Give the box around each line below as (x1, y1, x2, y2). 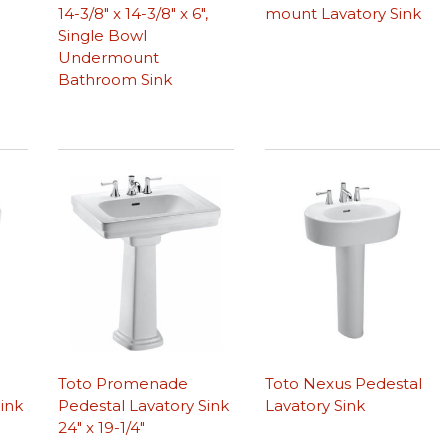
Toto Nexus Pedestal (264, 374, 422, 394)
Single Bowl (58, 25, 148, 45)
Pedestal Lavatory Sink (58, 396, 230, 416)
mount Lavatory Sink (264, 3, 421, 23)
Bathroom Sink (58, 69, 173, 89)
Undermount (58, 47, 160, 67)
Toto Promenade (58, 374, 189, 394)
